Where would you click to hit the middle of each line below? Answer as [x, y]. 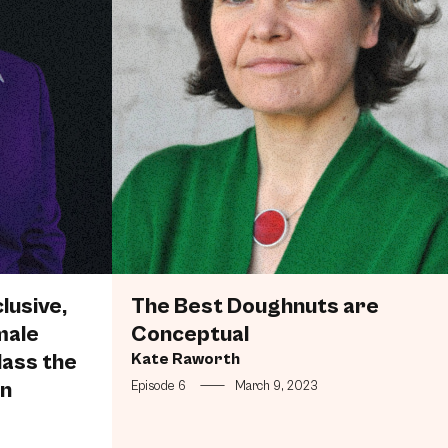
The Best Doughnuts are [254, 306]
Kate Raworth [185, 358]
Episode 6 [158, 387]
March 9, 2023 [276, 387]
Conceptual [189, 334]
